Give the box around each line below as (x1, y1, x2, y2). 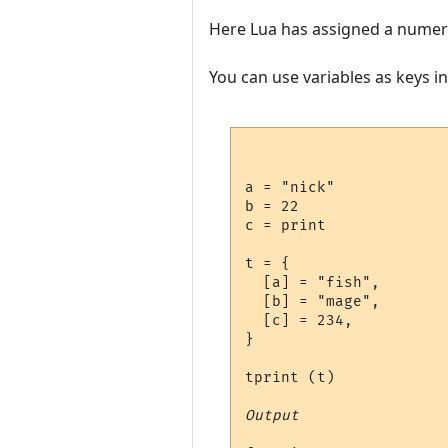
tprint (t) (245, 368, 336, 386)
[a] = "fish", (245, 273, 381, 291)
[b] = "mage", (245, 292, 381, 310)
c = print (245, 216, 327, 234)
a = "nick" (245, 178, 336, 196)
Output (245, 406, 300, 424)
